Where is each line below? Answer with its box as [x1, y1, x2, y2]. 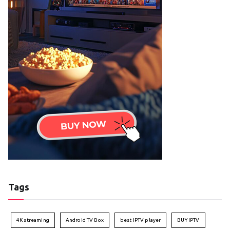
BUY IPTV [177, 217, 200, 223]
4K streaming [16, 217, 49, 223]
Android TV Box [65, 217, 104, 223]
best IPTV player [120, 217, 161, 223]
